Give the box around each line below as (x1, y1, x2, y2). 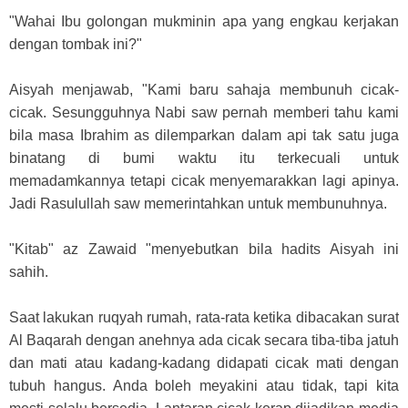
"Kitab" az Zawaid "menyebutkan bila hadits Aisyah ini (9, 240, 399, 257)
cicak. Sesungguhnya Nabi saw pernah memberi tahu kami (9, 104, 399, 120)
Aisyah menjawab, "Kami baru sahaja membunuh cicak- (9, 81, 399, 97)
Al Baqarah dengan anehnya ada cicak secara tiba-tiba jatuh (9, 331, 399, 348)
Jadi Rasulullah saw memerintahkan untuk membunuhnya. (9, 195, 387, 211)
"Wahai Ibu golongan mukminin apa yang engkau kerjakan (9, 13, 399, 29)
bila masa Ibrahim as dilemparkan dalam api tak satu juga (9, 127, 399, 143)
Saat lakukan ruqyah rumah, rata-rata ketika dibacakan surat (9, 309, 399, 325)
